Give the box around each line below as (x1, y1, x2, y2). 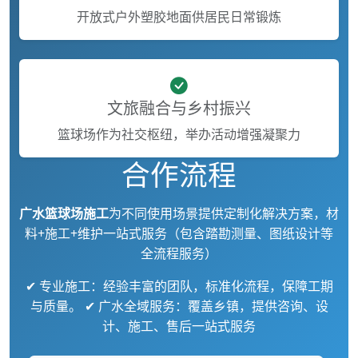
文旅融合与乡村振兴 (107, 97, 251, 119)
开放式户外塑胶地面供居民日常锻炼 (77, 8, 281, 26)
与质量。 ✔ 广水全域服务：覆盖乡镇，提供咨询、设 (30, 297, 328, 315)
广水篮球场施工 (19, 205, 109, 222)
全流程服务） (141, 245, 217, 262)
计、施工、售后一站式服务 (102, 317, 256, 335)
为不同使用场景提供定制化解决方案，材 (109, 205, 339, 222)
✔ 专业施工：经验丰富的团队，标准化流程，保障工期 (25, 277, 333, 295)
